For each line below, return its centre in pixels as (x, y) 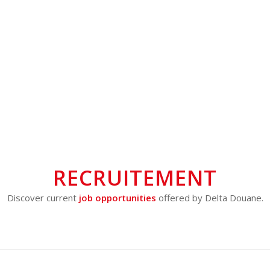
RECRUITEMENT (135, 177)
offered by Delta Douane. (209, 197)
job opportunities (117, 197)
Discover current (43, 197)
